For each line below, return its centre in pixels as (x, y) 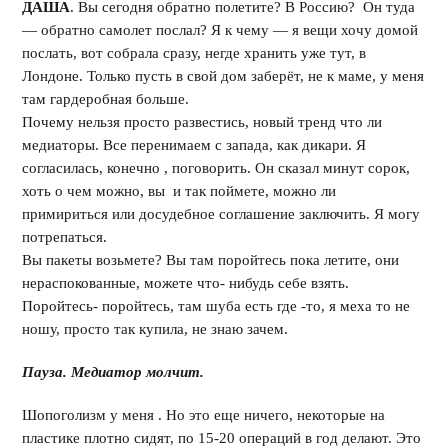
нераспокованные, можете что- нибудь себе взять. (186, 283)
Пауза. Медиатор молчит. (113, 372)
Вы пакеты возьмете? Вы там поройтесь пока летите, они (211, 260)
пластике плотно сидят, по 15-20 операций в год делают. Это (222, 438)
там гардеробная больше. (106, 99)
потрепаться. (65, 237)
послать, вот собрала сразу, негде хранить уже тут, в (194, 53)
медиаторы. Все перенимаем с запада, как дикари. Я (194, 145)
